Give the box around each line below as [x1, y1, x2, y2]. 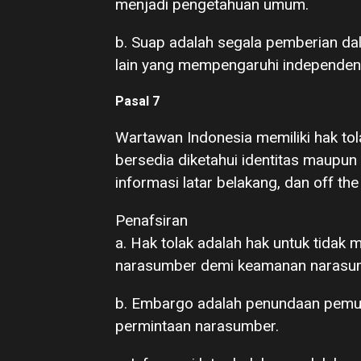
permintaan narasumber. [115, 317, 279, 335]
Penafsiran [115, 211, 188, 230]
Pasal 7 [115, 93, 160, 109]
